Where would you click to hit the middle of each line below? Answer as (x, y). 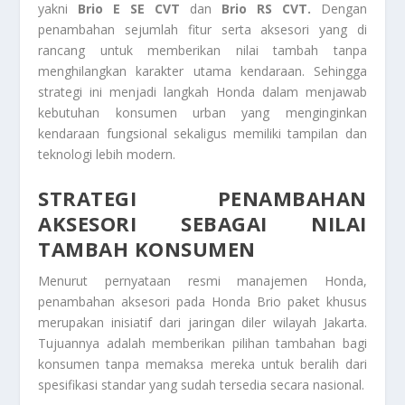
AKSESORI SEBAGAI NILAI (202, 223)
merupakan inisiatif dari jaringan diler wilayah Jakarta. (202, 322)
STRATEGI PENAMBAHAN (202, 198)
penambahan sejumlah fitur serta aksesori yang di (202, 30)
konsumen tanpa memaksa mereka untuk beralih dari (202, 363)
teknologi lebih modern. (107, 155)
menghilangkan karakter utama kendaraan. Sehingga (202, 71)
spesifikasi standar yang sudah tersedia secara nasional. (202, 384)
